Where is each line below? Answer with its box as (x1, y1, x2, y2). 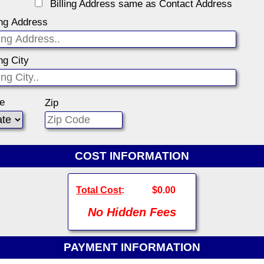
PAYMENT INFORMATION (64, 241, 200, 254)
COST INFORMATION (75, 150, 189, 163)
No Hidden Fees (88, 206, 176, 219)
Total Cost (76, 185, 122, 196)
